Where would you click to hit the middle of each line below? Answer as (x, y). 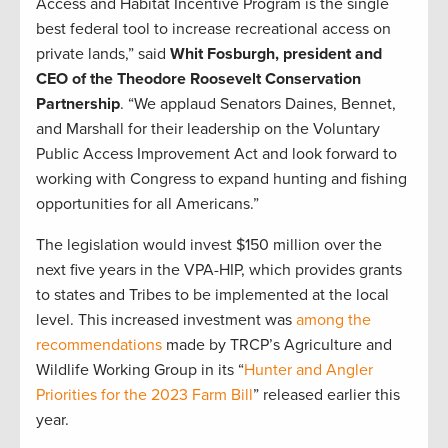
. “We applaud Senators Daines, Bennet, (258, 104)
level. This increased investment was (166, 320)
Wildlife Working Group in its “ (140, 370)
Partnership (78, 104)
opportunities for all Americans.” (147, 204)
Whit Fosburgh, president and (276, 54)
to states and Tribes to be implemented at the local (212, 295)
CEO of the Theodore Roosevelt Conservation (198, 79)
